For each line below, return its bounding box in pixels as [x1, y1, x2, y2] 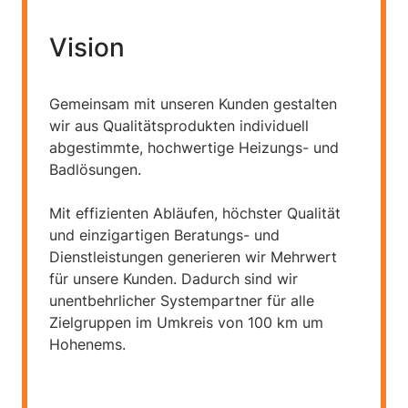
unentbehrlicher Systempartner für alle [49, 291, 314, 310]
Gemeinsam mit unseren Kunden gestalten [49, 95, 337, 113]
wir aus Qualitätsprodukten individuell [49, 117, 309, 135]
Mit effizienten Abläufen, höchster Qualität [49, 204, 341, 222]
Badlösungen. [49, 160, 141, 178]
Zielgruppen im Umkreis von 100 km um [49, 313, 323, 331]
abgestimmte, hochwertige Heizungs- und [49, 138, 339, 157]
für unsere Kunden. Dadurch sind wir [49, 270, 298, 288]
